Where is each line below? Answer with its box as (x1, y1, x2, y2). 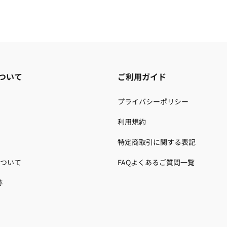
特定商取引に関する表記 (118, 137, 196, 147)
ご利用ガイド (118, 70, 166, 83)
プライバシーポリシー (118, 96, 188, 107)
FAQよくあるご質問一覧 (118, 157, 195, 168)
